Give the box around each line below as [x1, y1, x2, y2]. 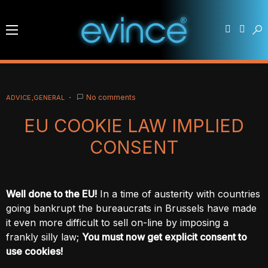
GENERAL [33, 93, 65, 102]
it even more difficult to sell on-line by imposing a [6, 217, 229, 229]
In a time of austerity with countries [97, 188, 260, 200]
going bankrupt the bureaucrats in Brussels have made [6, 202, 257, 214]
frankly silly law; [6, 231, 82, 243]
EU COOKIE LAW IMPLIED [24, 115, 244, 136]
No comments [86, 93, 136, 102]
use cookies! [6, 245, 63, 257]
